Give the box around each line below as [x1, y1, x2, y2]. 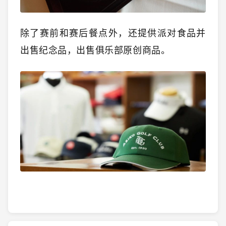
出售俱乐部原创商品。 [76, 45, 171, 56]
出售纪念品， [20, 45, 77, 56]
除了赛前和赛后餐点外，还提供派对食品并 [20, 28, 206, 39]
